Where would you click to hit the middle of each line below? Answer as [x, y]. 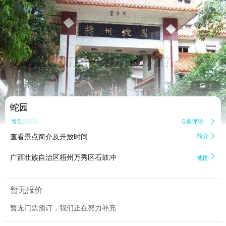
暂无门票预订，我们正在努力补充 [63, 208]
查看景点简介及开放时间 [49, 137]
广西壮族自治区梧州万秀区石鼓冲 [63, 158]
